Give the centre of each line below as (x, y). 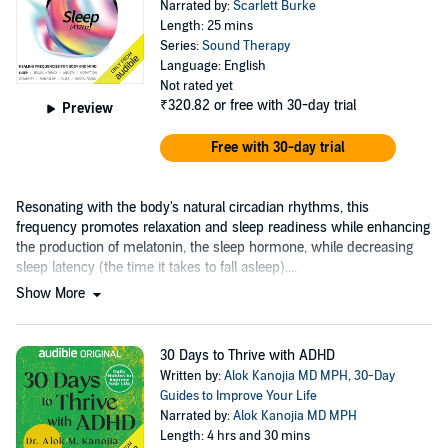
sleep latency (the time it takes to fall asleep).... (156, 267)
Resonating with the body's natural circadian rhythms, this (192, 207)
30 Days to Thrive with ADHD (247, 355)
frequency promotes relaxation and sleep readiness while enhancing (223, 227)
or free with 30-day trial (284, 105)
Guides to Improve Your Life (238, 395)
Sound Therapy (245, 45)
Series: (180, 45)
